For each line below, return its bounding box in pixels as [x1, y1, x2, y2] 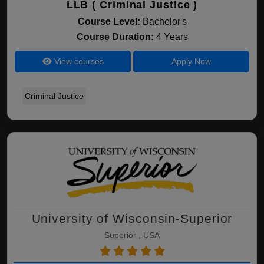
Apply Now [171, 57, 211, 66]
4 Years [156, 32, 188, 42]
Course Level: [77, 16, 140, 27]
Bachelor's [142, 16, 187, 27]
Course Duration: [76, 32, 156, 42]
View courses [51, 57, 104, 66]
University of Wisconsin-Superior [31, 212, 233, 225]
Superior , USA [104, 230, 160, 240]
